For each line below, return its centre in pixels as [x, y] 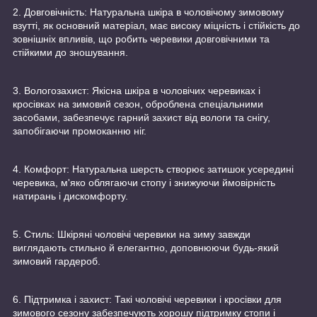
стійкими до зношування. [70, 53]
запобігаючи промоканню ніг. [80, 131]
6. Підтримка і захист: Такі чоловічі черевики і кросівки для [147, 300]
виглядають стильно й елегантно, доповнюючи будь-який [146, 248]
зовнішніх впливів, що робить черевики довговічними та [141, 39]
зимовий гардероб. [57, 261]
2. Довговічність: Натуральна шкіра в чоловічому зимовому [148, 12]
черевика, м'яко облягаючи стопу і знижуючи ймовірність [144, 183]
